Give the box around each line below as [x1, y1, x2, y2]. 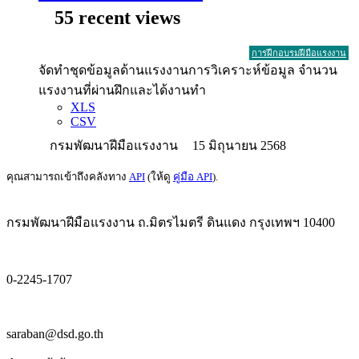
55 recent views [50, 7, 180, 29]
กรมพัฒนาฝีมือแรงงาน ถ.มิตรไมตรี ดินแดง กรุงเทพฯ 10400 [6, 215, 335, 229]
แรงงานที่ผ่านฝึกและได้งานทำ [38, 83, 206, 97]
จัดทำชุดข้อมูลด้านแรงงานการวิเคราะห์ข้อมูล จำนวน [38, 63, 337, 77]
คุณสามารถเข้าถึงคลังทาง [6, 170, 129, 183]
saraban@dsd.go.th [6, 326, 103, 341]
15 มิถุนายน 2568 [189, 138, 286, 152]
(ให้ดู [145, 170, 173, 183]
